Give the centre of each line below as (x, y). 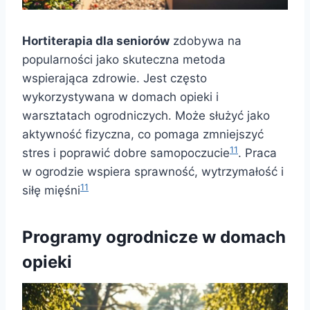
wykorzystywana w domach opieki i (120, 97)
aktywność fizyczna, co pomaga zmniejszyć (143, 135)
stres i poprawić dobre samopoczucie (126, 153)
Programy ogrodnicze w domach (154, 237)
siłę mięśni (51, 191)
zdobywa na (206, 41)
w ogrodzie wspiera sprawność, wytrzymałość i (153, 172)
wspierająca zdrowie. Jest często (115, 79)
